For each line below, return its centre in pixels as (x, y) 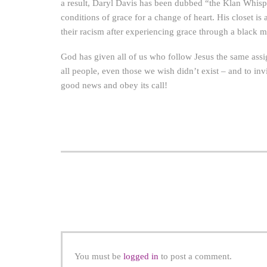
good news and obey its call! (114, 85)
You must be (99, 256)
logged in (141, 256)
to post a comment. (195, 256)
